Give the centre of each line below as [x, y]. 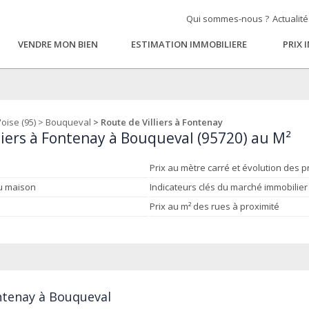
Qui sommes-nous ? [227, 19]
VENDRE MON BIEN [58, 44]
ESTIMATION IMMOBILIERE [189, 44]
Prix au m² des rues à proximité [215, 206]
